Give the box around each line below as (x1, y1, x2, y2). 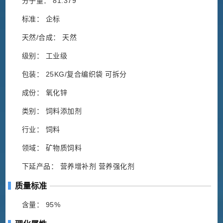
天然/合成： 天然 (21, 33, 77, 42)
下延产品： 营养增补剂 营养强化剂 (21, 162, 135, 171)
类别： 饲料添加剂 (21, 107, 82, 115)
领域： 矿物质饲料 (21, 144, 82, 152)
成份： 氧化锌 (21, 89, 68, 97)
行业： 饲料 (21, 125, 60, 134)
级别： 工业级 (21, 52, 68, 60)
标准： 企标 (21, 15, 60, 23)
